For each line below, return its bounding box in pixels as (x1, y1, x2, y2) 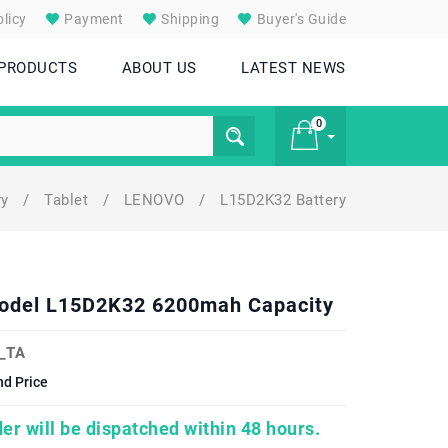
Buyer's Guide (253, 11, 346, 27)
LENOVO (123, 191, 189, 209)
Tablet (44, 191, 93, 209)
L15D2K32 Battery (220, 191, 346, 209)
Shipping (157, 11, 219, 27)
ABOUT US (121, 59, 197, 77)
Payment (60, 11, 124, 27)
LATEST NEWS (241, 59, 346, 77)
